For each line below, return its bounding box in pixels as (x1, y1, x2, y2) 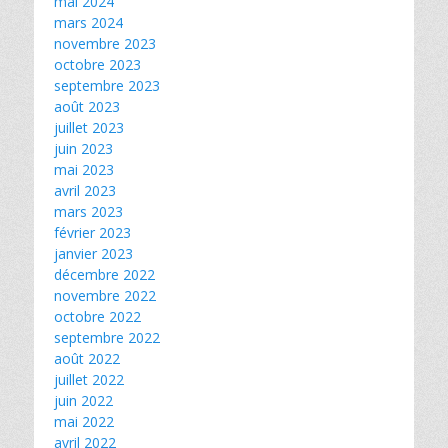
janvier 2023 (54, 244, 133, 263)
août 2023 (54, 97, 120, 116)
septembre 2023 (54, 76, 160, 95)
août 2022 (54, 349, 120, 368)
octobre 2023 (54, 55, 141, 74)
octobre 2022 (54, 307, 141, 326)
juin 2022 (54, 391, 113, 410)
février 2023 (54, 223, 131, 242)
